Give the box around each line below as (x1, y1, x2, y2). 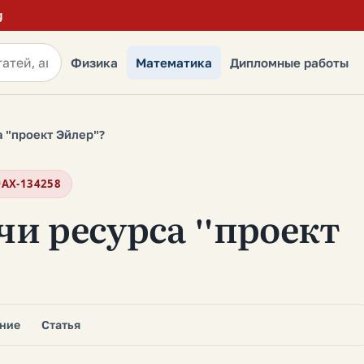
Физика (71, 54, 118, 71)
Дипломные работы (230, 54, 349, 71)
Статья (41, 317, 80, 332)
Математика (136, 54, 212, 71)
